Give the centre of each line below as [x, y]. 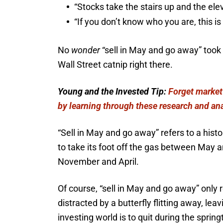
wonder [86, 50]
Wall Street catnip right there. [115, 65]
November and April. [98, 162]
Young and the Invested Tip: [113, 92]
